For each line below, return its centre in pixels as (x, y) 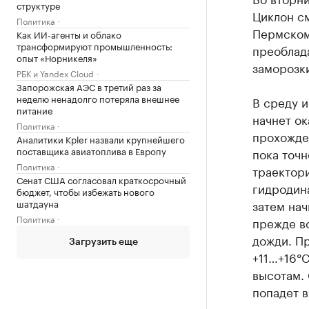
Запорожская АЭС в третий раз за (89, 86)
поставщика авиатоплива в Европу (91, 150)
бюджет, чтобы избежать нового (86, 191)
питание (34, 109)
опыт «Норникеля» (57, 57)
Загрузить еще (103, 242)
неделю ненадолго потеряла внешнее (98, 98)
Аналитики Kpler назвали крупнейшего (101, 138)
